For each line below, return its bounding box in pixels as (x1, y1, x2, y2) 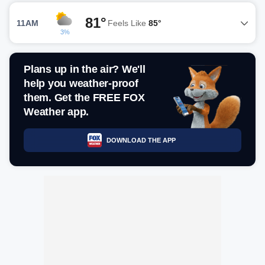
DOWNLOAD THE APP (106, 136, 176, 144)
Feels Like (108, 18, 148, 28)
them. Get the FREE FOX (24, 92, 145, 104)
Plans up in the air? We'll (24, 63, 146, 75)
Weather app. (24, 106, 89, 118)
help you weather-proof (24, 77, 138, 89)
